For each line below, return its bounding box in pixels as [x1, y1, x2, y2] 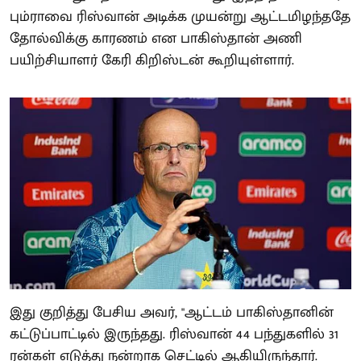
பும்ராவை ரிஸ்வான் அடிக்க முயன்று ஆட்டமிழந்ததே [10, 4, 351, 29]
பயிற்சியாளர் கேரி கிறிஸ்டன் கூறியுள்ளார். [10, 48, 294, 73]
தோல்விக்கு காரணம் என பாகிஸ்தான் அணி [10, 26, 302, 51]
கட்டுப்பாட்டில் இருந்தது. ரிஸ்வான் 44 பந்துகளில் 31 [10, 322, 338, 346]
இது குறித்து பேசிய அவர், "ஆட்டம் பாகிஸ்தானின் [10, 300, 334, 325]
